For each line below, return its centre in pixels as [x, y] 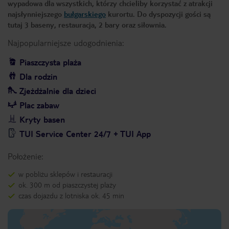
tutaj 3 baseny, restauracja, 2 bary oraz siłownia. [87, 25]
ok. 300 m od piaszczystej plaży [67, 185]
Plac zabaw [39, 105]
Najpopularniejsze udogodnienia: [66, 43]
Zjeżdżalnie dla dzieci [58, 91]
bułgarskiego [85, 14]
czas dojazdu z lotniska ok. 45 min [71, 195]
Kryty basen [42, 119]
